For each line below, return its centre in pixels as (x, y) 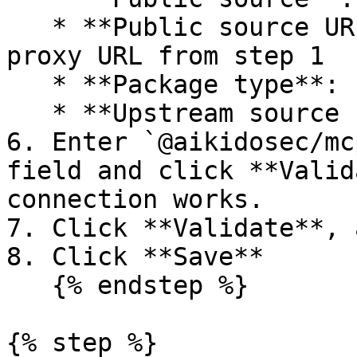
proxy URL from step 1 (165, 56)
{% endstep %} (29, 285)
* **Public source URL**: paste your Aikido (29, 27)
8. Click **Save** (135, 257)
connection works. (135, 199)
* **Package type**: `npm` (29, 84)
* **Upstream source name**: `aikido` (29, 113)
